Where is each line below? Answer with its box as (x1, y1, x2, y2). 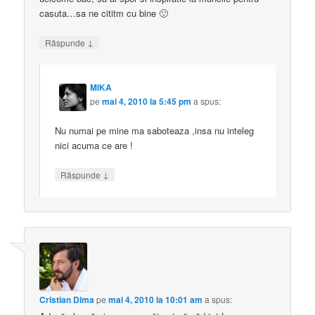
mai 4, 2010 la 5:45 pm (102, 94, 192, 108)
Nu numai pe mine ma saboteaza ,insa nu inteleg (55, 123, 255, 137)
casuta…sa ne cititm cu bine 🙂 (39, 6, 169, 20)
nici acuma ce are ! (55, 138, 134, 152)
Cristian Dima (39, 293, 95, 307)
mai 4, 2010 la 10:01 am (108, 293, 203, 307)
